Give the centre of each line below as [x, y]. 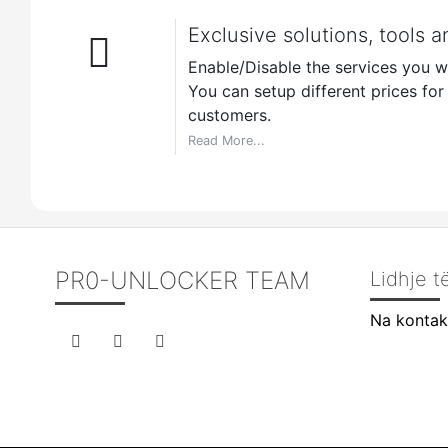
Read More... [226, 140]
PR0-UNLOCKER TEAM [182, 280]
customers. [229, 114]
